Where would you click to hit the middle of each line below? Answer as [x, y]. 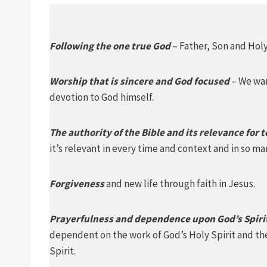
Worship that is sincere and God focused [139, 81]
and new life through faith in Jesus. [181, 184]
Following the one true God [110, 46]
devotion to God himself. [102, 97]
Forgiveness [78, 184]
